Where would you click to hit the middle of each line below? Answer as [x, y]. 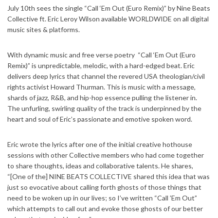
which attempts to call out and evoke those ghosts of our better [105, 209]
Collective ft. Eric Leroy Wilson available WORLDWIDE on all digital [108, 19]
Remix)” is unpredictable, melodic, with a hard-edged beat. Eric [101, 66]
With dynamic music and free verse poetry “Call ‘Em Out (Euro [101, 55]
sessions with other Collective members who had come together [106, 155]
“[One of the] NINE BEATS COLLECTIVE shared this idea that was [109, 177]
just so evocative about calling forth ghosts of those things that [104, 187]
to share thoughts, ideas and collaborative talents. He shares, [100, 166]
